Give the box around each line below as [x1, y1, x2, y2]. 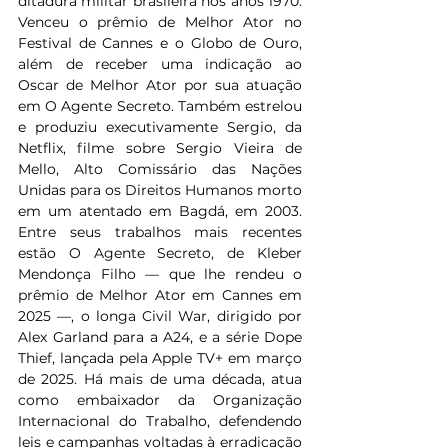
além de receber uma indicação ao [18, 55, 302, 74]
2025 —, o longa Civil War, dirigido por [18, 307, 302, 326]
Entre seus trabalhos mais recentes [18, 223, 302, 242]
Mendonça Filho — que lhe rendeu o [18, 265, 302, 284]
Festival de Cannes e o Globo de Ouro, [18, 34, 302, 53]
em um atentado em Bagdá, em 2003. [18, 202, 302, 221]
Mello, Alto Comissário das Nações [18, 160, 302, 179]
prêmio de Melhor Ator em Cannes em [18, 286, 302, 305]
